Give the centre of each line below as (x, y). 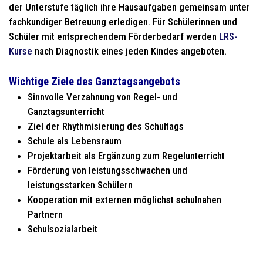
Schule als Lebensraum (76, 141)
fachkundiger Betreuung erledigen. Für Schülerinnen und (123, 22)
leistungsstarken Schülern (81, 185)
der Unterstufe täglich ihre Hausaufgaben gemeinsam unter (129, 7)
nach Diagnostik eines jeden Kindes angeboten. (129, 51)
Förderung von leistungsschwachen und (107, 170)
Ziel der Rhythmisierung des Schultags (107, 126)
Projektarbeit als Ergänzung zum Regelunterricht (127, 156)
